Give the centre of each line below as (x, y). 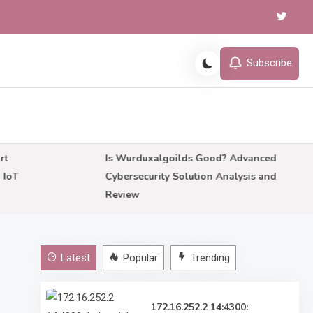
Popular (141, 258)
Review (103, 195)
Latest (76, 258)
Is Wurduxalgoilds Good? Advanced (171, 158)
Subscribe (269, 63)
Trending (211, 258)
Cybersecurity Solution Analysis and (171, 176)
